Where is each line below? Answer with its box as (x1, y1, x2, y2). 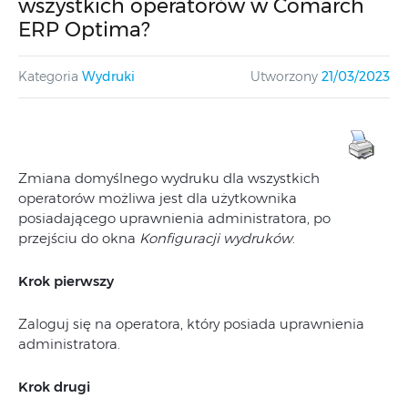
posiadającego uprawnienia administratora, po (18, 209, 331, 227)
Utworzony (250, 68, 318, 85)
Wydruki (82, 68, 135, 85)
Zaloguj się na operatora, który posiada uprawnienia (18, 315, 364, 332)
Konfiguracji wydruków (139, 229, 292, 247)
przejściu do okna (18, 229, 139, 247)
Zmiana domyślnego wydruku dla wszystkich (18, 169, 320, 187)
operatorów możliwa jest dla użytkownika (18, 189, 297, 207)
